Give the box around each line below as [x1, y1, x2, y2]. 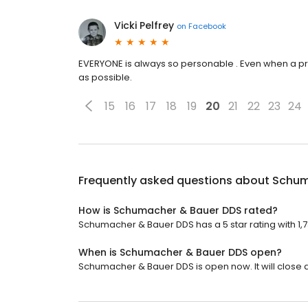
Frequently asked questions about [78, 173, 272, 188]
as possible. [78, 71, 132, 84]
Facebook [188, 20, 226, 32]
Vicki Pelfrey [114, 19, 174, 32]
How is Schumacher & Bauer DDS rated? [78, 203, 278, 217]
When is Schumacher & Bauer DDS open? [78, 245, 282, 259]
